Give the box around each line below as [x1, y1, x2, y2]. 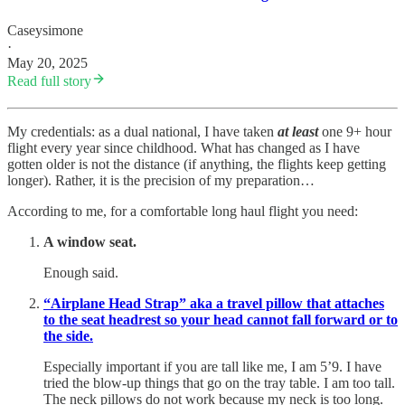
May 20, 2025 [7, 54, 88, 71]
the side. [43, 327, 93, 344]
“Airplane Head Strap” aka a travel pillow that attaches [43, 295, 384, 311]
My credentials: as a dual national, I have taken [7, 123, 278, 139]
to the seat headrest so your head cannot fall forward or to [43, 311, 398, 327]
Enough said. [43, 264, 118, 280]
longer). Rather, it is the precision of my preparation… [7, 172, 315, 188]
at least [278, 123, 318, 139]
